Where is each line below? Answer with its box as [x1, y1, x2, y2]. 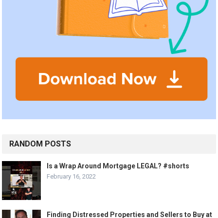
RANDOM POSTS [9, 139, 72, 149]
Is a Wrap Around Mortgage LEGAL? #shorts [47, 162, 190, 170]
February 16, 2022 [47, 173, 96, 181]
